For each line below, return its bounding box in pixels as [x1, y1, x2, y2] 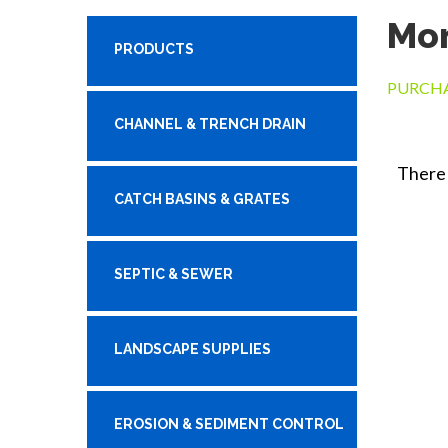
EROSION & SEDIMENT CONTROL [114, 416, 344, 432]
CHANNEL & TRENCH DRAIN [114, 116, 306, 132]
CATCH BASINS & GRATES [114, 191, 290, 207]
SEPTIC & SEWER [114, 266, 233, 282]
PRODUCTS [114, 41, 194, 57]
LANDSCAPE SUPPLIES [114, 341, 271, 357]
